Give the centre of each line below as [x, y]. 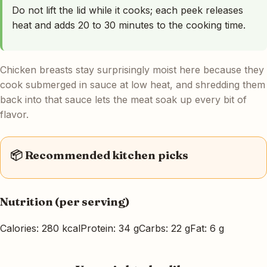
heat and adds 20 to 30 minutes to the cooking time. [129, 25]
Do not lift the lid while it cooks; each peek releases [128, 10]
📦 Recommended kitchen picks [99, 155]
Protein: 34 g [110, 229]
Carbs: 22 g [164, 229]
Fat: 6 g [207, 229]
